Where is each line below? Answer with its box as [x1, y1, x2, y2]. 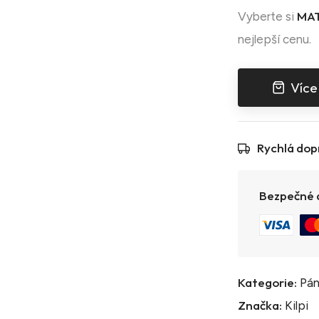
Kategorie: [238, 274, 297, 290]
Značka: [238, 297, 282, 313]
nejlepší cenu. [238, 31, 311, 46]
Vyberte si [238, 9, 297, 23]
